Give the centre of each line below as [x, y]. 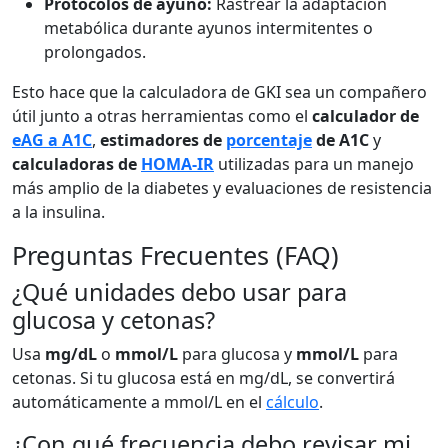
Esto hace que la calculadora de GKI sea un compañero [219, 92]
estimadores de [163, 140]
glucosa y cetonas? [113, 320]
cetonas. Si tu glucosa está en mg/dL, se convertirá [203, 378]
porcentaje [269, 140]
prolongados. [95, 52]
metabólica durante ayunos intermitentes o [208, 28]
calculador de [365, 116]
